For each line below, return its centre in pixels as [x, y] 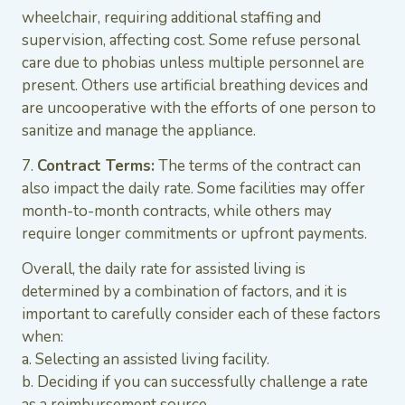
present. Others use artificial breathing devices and [195, 85]
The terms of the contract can [258, 166]
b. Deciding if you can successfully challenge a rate [195, 382]
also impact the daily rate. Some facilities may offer [193, 189]
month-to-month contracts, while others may [177, 212]
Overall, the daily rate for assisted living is [164, 269]
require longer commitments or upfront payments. [194, 234]
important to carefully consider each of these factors [201, 315]
